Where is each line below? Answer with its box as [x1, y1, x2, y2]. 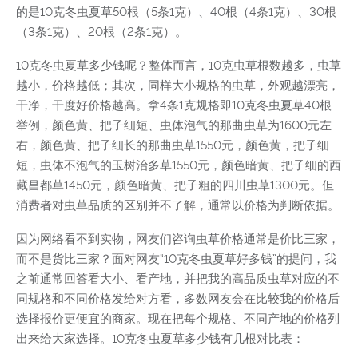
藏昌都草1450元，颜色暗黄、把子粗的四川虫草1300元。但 [16, 177, 334, 193]
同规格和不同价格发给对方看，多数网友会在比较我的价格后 [16, 291, 340, 306]
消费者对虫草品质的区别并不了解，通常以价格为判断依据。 [16, 197, 340, 213]
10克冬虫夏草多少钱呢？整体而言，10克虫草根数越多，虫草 [16, 58, 341, 73]
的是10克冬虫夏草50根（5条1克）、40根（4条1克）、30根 [16, 4, 336, 19]
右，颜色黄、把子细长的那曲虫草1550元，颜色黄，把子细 [16, 137, 329, 153]
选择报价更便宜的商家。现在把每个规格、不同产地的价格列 [16, 311, 340, 326]
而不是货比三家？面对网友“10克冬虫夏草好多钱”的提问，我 [16, 251, 336, 266]
